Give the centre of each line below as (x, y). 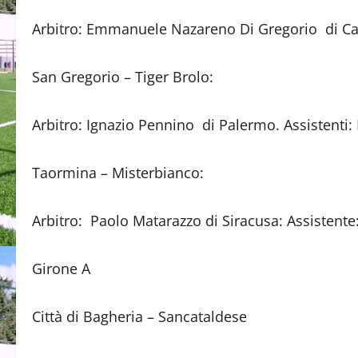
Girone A (61, 268)
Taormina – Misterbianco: (118, 173)
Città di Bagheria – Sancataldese (139, 316)
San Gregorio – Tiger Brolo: (123, 77)
